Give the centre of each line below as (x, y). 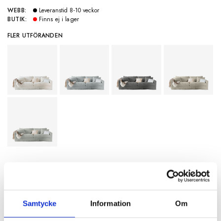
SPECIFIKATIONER (41, 188)
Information (110, 203)
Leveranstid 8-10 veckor (69, 11)
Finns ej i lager (59, 19)
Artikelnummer (41, 211)
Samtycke (39, 203)
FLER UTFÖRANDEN (35, 36)
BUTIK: (17, 19)
